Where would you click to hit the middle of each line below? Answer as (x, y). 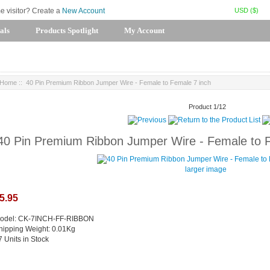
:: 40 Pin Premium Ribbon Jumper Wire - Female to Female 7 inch (114, 83)
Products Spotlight (67, 31)
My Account (144, 31)
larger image (206, 170)
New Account (83, 11)
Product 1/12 (207, 106)
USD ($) (246, 10)
